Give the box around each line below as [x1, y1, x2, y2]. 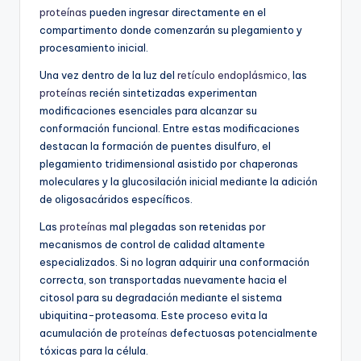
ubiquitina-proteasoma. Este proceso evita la [39, 309, 268, 322]
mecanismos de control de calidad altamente [39, 238, 265, 251]
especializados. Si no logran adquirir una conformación [39, 255, 309, 269]
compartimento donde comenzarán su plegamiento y [39, 23, 302, 37]
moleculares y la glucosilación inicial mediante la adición [39, 175, 317, 189]
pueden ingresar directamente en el [87, 6, 266, 19]
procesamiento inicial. [39, 41, 148, 55]
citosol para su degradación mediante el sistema [39, 291, 282, 305]
